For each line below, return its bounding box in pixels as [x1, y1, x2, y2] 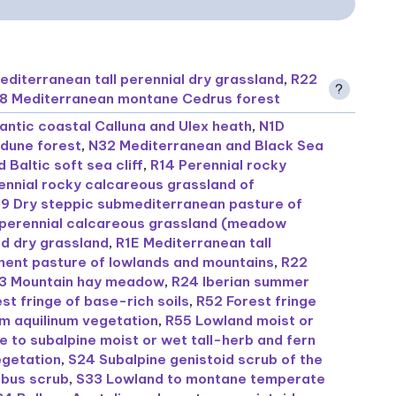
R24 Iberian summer [171, 273, 310, 291]
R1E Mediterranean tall [116, 234, 272, 252]
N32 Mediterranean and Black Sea [88, 137, 324, 155]
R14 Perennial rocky [150, 156, 287, 174]
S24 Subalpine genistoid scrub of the [68, 351, 324, 369]
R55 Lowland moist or [165, 312, 315, 330]
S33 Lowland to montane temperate [76, 370, 326, 388]
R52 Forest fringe [196, 293, 317, 310]
